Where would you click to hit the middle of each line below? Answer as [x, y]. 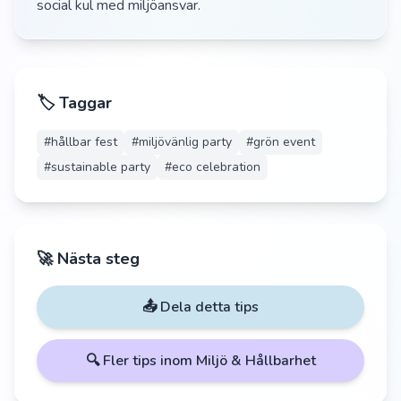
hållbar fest [84, 142]
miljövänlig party [185, 142]
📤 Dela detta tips [200, 307]
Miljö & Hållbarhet [256, 361]
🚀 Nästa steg [88, 259]
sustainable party [101, 167]
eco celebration [216, 167]
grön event [284, 142]
